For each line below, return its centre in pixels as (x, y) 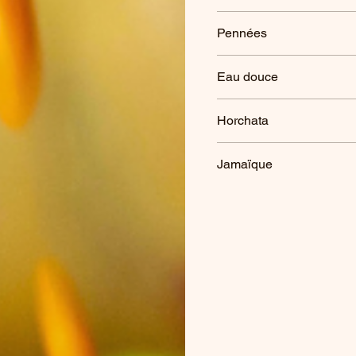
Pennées (242, 33)
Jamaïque (245, 164)
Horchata (243, 120)
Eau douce (248, 77)
